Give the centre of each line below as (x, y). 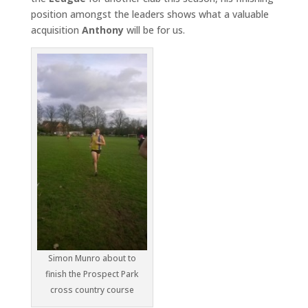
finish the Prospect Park (92, 274)
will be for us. (154, 30)
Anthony (102, 30)
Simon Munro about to (92, 258)
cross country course (92, 289)
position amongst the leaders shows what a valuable (150, 14)
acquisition (56, 30)
